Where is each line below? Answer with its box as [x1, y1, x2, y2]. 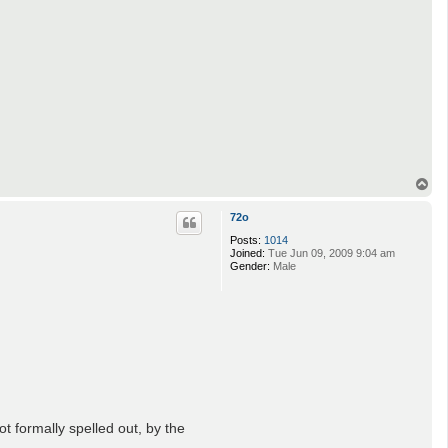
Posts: [230, 234, 261, 247]
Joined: [230, 247, 265, 260]
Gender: [230, 260, 270, 273]
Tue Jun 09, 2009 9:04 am [265, 247, 395, 260]
